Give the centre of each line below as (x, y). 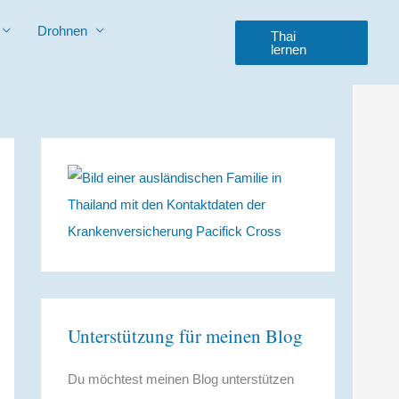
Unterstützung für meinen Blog (185, 336)
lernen (288, 49)
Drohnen (62, 30)
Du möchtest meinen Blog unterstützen (181, 379)
